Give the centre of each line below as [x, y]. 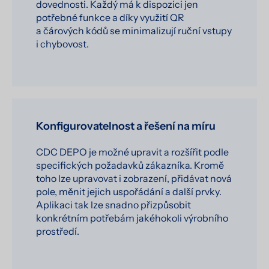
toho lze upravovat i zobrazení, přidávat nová [134, 179]
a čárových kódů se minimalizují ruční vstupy [134, 31]
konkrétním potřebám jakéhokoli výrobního [132, 218]
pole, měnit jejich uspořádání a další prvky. [129, 192]
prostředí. [58, 231]
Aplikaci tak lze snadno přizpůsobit [113, 205]
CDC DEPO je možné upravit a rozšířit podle [132, 152]
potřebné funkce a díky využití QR [110, 18]
